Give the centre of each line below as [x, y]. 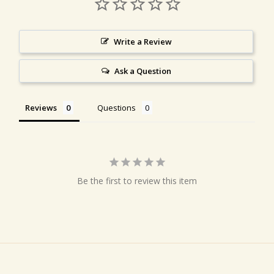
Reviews [41, 108]
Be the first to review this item [137, 181]
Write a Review [143, 42]
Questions [117, 108]
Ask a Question [143, 71]
